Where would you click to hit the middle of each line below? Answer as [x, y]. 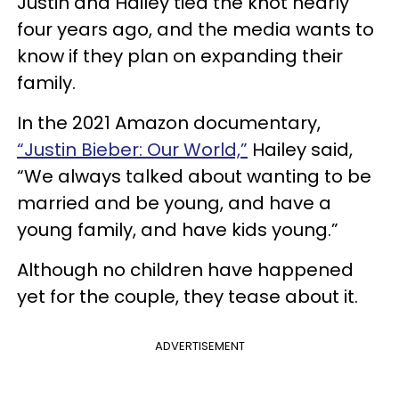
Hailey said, [300, 149]
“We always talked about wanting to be [194, 176]
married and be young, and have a [174, 203]
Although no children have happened [185, 269]
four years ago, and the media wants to [195, 29]
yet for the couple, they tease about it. [187, 296]
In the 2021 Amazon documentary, [169, 122]
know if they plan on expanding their [180, 56]
